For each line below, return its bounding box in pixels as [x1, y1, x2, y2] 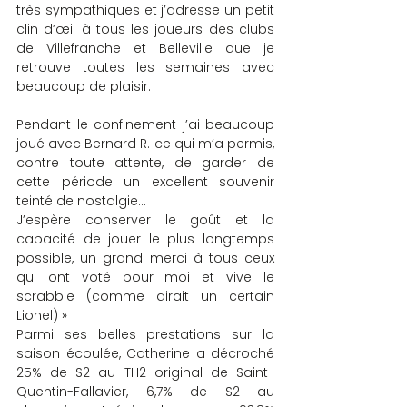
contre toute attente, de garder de [16, 153, 274, 172]
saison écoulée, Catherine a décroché [16, 343, 274, 362]
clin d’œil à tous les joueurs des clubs [16, 19, 274, 38]
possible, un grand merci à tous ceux [16, 248, 274, 267]
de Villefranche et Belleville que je [16, 38, 274, 57]
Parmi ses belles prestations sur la [16, 324, 274, 343]
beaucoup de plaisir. [16, 76, 151, 95]
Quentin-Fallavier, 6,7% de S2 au [16, 382, 274, 401]
